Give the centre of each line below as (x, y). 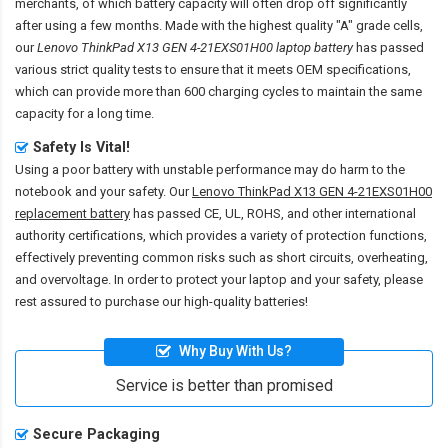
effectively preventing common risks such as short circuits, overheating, (221, 257)
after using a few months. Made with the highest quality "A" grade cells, (219, 25)
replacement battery (72, 213)
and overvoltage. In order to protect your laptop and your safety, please (219, 279)
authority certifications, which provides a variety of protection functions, (221, 235)
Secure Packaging (96, 434)
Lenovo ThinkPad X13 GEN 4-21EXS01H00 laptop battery (195, 47)
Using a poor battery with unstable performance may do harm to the (210, 169)
